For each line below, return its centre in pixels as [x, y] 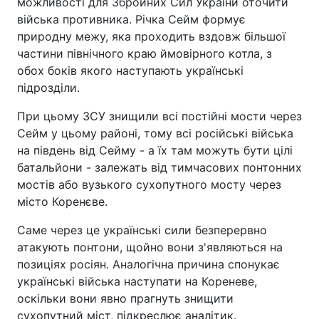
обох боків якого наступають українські [130, 70]
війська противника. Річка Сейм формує [131, 19]
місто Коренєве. [62, 202]
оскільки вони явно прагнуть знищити [125, 298]
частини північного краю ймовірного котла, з [145, 53]
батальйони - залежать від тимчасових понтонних [159, 167]
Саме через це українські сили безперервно [142, 230]
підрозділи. [48, 88]
